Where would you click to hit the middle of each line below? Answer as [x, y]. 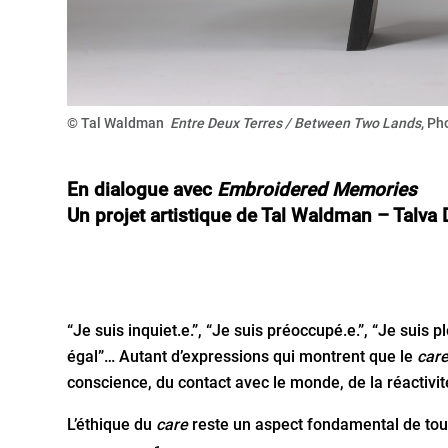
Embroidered [272, 189]
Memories [375, 189]
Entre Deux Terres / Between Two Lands [294, 122]
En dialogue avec [142, 189]
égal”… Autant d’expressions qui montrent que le [242, 356]
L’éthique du [112, 424]
